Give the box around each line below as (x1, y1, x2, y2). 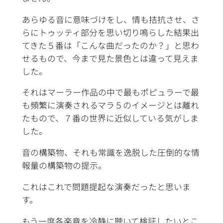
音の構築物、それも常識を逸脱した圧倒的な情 (21, 146, 200, 159)
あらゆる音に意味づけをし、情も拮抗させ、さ (21, 13, 200, 25)
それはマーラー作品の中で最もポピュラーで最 (21, 86, 199, 99)
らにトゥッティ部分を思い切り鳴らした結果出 (21, 26, 199, 38)
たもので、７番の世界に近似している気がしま (21, 112, 199, 124)
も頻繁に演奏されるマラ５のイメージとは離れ (21, 99, 199, 111)
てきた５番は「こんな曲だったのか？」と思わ (21, 39, 199, 51)
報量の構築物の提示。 (21, 159, 107, 172)
